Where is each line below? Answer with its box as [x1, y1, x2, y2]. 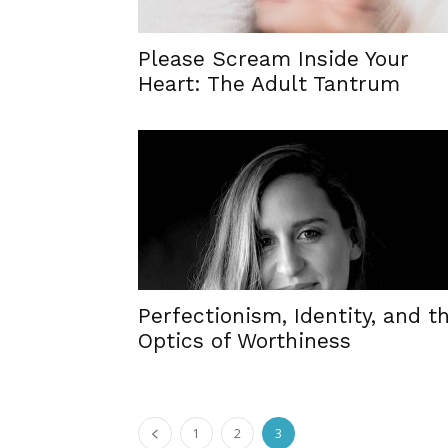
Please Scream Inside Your [138, 46, 409, 71]
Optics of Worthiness [138, 328, 351, 353]
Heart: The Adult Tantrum [138, 71, 400, 96]
